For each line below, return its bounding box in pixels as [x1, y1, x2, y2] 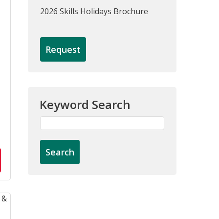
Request [45, 44, 81, 55]
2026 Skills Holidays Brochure [40, 6, 148, 17]
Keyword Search [40, 96, 131, 112]
